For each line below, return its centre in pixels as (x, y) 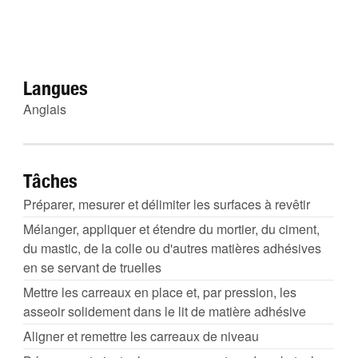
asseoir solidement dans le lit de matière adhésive (165, 311)
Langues (56, 88)
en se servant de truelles (92, 267)
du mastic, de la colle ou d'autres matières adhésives (172, 248)
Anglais (45, 109)
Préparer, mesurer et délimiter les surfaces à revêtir (167, 204)
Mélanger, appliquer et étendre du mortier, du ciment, (171, 229)
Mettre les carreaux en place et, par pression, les (160, 292)
